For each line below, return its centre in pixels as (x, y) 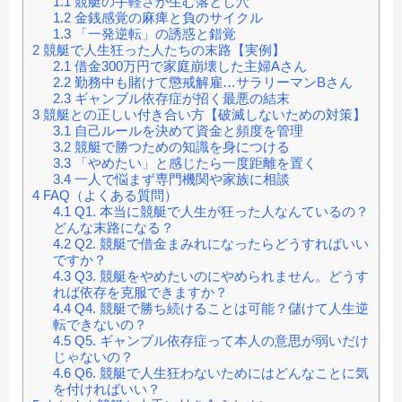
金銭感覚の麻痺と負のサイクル (166, 18)
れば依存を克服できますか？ (140, 293)
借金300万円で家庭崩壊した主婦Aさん (188, 66)
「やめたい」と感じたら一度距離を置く (193, 163)
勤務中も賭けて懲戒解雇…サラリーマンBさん (211, 83)
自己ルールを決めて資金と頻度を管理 (187, 131)
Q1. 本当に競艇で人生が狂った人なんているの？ (219, 212)
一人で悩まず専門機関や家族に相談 (180, 179)
